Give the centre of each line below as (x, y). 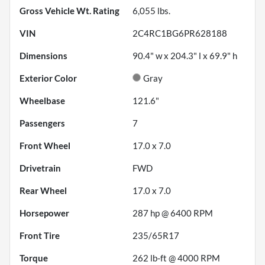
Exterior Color (48, 78)
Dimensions (43, 56)
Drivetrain (40, 168)
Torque (34, 258)
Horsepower (44, 213)
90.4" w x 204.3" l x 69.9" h (185, 56)
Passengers (42, 123)
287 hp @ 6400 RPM (173, 213)
